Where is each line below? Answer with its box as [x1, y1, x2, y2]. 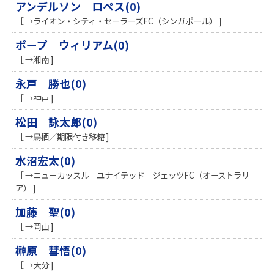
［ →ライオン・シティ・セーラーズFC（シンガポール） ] [15, 15, 221, 28]
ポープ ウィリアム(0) [15, 37, 129, 53]
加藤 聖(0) [15, 204, 75, 220]
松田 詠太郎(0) [15, 114, 97, 130]
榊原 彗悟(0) [15, 242, 86, 259]
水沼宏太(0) [15, 152, 75, 169]
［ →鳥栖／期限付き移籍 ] [15, 130, 109, 143]
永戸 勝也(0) [15, 75, 86, 92]
